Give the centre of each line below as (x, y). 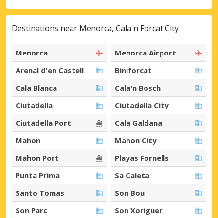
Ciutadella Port (43, 123)
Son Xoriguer (139, 210)
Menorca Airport (145, 53)
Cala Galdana (138, 123)
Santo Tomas (40, 193)
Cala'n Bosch (138, 88)
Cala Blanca (36, 88)
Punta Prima (38, 175)
